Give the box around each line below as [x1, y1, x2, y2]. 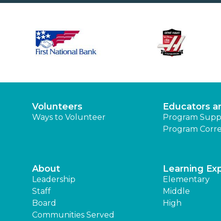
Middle [163, 186, 190, 196]
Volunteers [32, 101, 82, 112]
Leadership [32, 174, 75, 184]
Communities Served [32, 210, 114, 220]
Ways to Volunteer [32, 112, 106, 122]
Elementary [163, 174, 210, 184]
